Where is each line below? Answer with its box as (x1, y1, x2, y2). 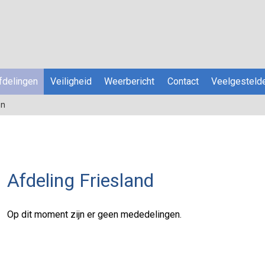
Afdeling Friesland (7, 169, 154, 192)
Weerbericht (104, 76, 155, 87)
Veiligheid (50, 76, 92, 87)
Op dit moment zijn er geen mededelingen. (7, 209, 182, 220)
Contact (167, 76, 199, 87)
